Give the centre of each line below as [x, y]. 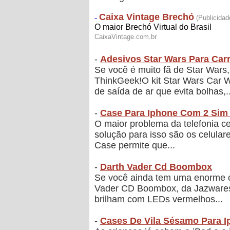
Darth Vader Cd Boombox [156, 167]
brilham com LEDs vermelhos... [159, 199]
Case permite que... [135, 146]
